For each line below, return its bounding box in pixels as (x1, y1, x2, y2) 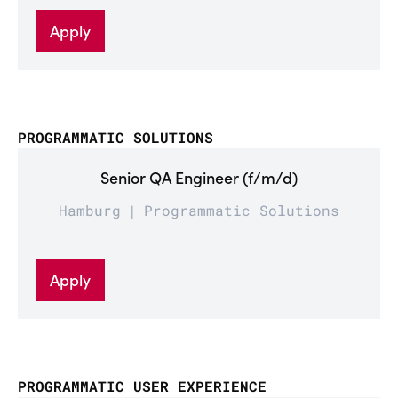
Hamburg (59, 200, 121, 219)
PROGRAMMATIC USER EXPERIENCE (18, 376, 267, 395)
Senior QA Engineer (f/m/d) (100, 165, 298, 188)
